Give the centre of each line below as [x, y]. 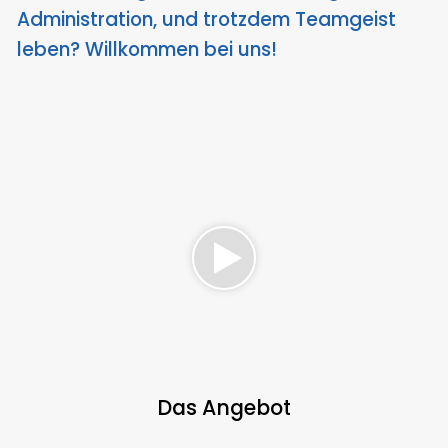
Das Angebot [224, 407]
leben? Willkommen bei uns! [147, 50]
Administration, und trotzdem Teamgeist [206, 20]
